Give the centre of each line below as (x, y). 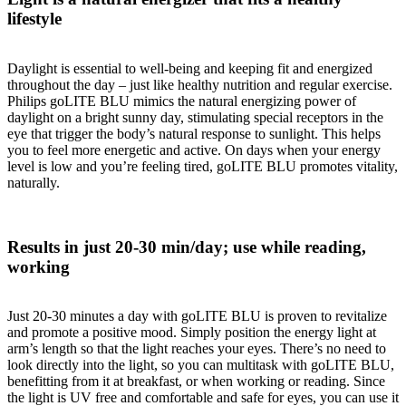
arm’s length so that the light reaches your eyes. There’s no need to (197, 349)
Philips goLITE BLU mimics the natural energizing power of (182, 101)
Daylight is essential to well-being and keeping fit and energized (190, 68)
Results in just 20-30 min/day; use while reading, (187, 246)
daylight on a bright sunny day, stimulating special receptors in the (195, 117)
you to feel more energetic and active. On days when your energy (194, 150)
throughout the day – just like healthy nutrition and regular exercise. (200, 84)
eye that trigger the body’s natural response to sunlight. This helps (194, 133)
